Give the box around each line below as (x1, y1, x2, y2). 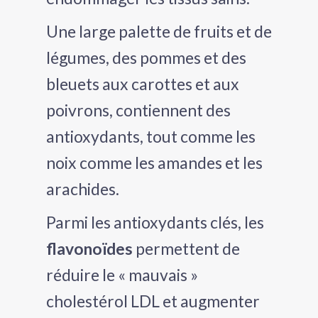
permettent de (133, 238, 240, 258)
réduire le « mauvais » (46, 264, 198, 285)
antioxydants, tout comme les (46, 126, 256, 146)
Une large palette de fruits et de (46, 21, 272, 41)
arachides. (46, 178, 119, 199)
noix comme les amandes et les (46, 152, 263, 172)
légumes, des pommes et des (46, 47, 246, 67)
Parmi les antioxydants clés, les (46, 212, 264, 232)
